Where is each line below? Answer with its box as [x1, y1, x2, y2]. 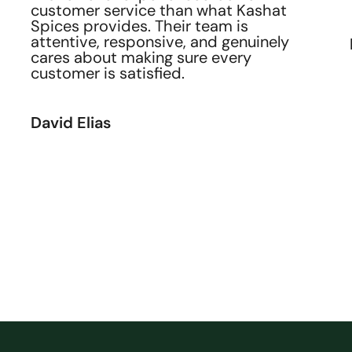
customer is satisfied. [30, 63, 189, 84]
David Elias [30, 112, 111, 134]
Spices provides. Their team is [30, 16, 248, 37]
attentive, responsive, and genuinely [30, 31, 289, 53]
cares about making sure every [30, 47, 251, 68]
